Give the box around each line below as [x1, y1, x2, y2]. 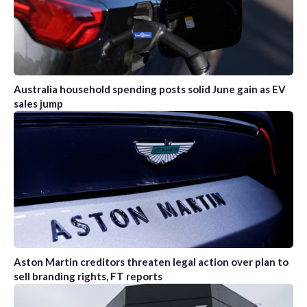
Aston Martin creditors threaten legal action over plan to [14, 255, 288, 268]
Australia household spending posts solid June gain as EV [14, 82, 286, 95]
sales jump [14, 97, 63, 110]
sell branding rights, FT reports [14, 269, 162, 282]
